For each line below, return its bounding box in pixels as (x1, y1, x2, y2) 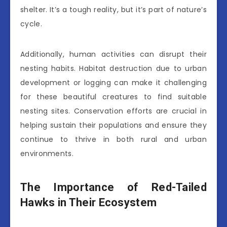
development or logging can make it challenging (20, 78, 207, 88)
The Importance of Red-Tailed (20, 181, 207, 194)
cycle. (20, 19, 42, 29)
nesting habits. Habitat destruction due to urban (20, 63, 207, 74)
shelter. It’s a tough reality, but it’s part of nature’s (20, 5, 207, 15)
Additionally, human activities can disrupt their (20, 49, 207, 60)
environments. (20, 148, 73, 159)
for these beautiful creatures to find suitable (20, 92, 207, 102)
